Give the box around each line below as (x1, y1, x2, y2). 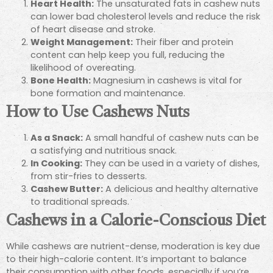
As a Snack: (30, 131, 83, 144)
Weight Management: (30, 35, 133, 48)
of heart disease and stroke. (30, 23, 155, 35)
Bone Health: (30, 74, 91, 87)
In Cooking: (30, 157, 82, 169)
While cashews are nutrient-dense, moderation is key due (6, 239, 260, 252)
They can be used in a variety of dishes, (82, 157, 260, 169)
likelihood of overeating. (30, 61, 136, 74)
